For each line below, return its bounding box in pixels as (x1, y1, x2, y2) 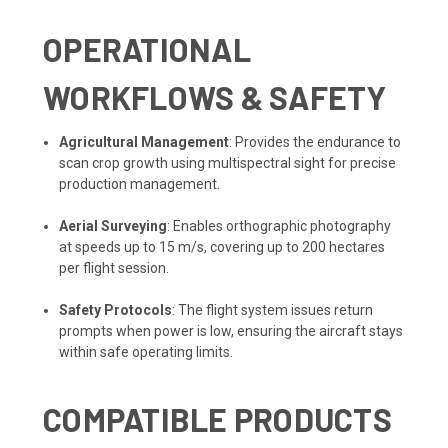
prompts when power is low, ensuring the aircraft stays (59, 322, 404, 339)
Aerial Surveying (59, 217, 168, 234)
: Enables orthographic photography (167, 217, 392, 234)
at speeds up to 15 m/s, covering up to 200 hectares (59, 238, 386, 255)
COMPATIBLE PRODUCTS (43, 399, 392, 438)
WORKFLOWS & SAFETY (43, 77, 387, 116)
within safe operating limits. (59, 343, 234, 360)
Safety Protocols (59, 301, 173, 318)
